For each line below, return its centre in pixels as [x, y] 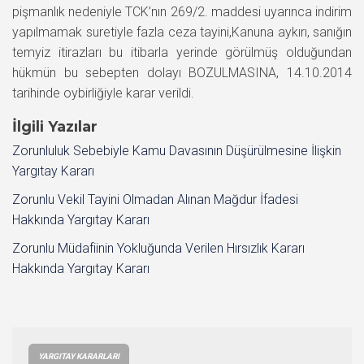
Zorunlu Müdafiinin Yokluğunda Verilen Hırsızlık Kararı [158, 248]
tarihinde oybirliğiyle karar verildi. [103, 93]
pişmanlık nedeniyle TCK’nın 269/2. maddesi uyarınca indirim [182, 11]
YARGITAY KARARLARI [79, 356]
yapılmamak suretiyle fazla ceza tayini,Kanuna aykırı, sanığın [182, 32]
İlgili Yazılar [55, 126]
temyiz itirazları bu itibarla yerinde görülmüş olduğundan [182, 52]
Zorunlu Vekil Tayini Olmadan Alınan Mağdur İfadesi [155, 199]
